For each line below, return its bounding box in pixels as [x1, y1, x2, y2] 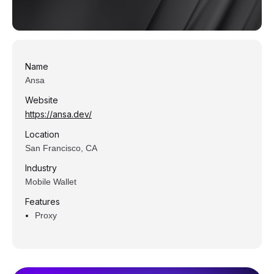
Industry [25, 163, 57, 174]
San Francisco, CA [25, 143, 97, 154]
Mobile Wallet [25, 177, 76, 187]
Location [25, 129, 59, 140]
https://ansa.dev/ [25, 109, 92, 120]
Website [25, 95, 58, 106]
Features [25, 196, 60, 207]
